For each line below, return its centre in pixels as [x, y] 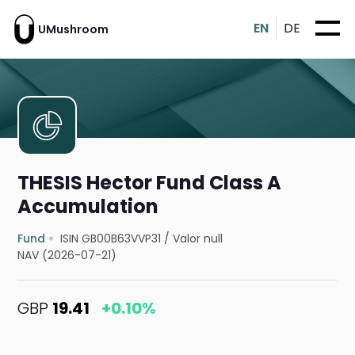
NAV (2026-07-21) [67, 256]
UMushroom [73, 29]
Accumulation [88, 207]
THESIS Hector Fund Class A [150, 183]
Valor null [198, 239]
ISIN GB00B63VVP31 [111, 239]
